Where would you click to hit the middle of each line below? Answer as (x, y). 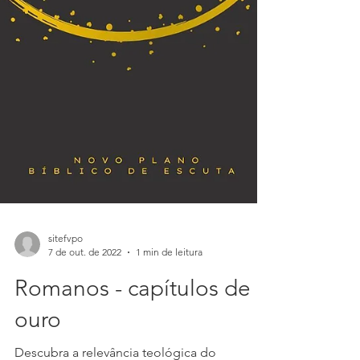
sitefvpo (65, 325)
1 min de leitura (169, 339)
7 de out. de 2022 (85, 339)
